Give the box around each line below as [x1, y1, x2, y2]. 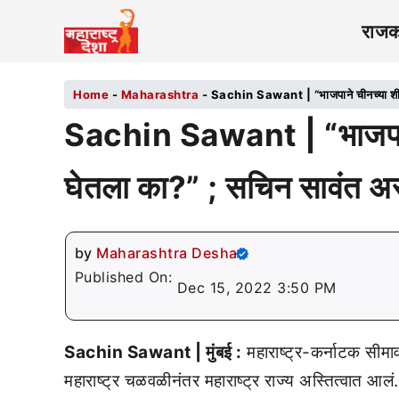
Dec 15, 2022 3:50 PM [176, 279, 337, 297]
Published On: [74, 268, 177, 286]
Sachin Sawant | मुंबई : [64, 342, 242, 362]
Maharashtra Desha [96, 244, 238, 262]
